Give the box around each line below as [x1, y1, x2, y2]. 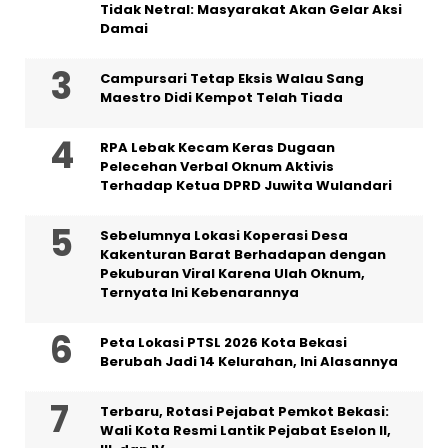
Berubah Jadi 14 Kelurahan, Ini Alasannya [100, 351, 398, 371]
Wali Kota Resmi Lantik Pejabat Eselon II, [100, 420, 391, 440]
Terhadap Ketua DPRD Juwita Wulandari [100, 175, 392, 195]
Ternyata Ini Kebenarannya [100, 282, 299, 302]
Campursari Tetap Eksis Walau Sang [100, 68, 364, 88]
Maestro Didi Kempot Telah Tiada [100, 87, 343, 107]
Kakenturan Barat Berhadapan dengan [100, 244, 386, 264]
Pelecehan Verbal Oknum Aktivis [100, 156, 334, 176]
